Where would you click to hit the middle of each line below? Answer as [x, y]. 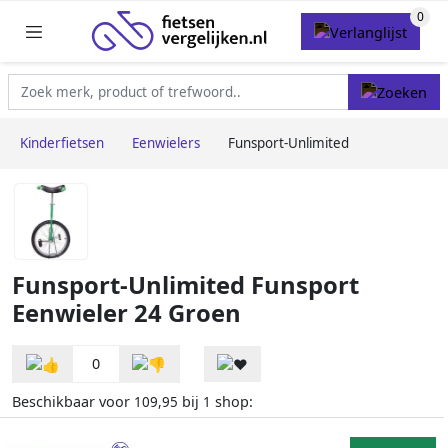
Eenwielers [166, 143]
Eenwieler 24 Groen [126, 313]
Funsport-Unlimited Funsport [185, 285]
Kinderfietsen [62, 143]
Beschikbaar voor [73, 402]
